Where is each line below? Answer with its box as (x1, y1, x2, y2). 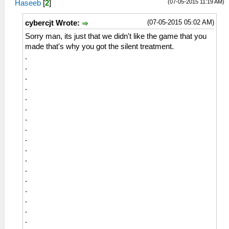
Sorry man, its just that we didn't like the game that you (25, 32, 207, 40)
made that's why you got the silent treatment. (25, 42, 174, 51)
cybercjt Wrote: (25, 18, 82, 27)
